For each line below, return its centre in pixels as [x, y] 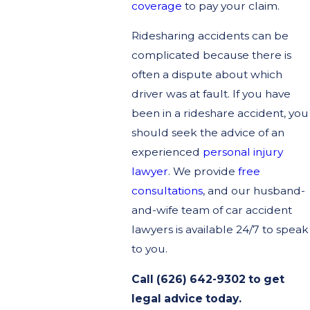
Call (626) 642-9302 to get [208, 279]
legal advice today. [186, 298]
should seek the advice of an [208, 133]
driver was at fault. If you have [211, 94]
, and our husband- [254, 191]
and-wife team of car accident [211, 210]
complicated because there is [211, 55]
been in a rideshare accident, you [220, 113]
